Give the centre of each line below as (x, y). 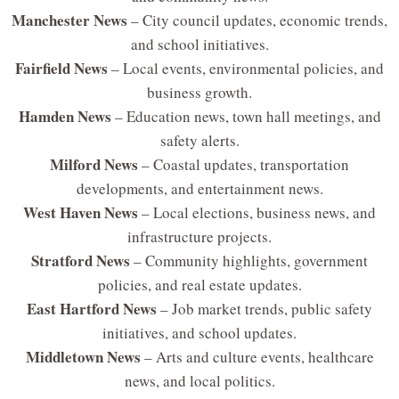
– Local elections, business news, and (257, 213)
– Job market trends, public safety (265, 309)
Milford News (94, 165)
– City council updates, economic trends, (257, 20)
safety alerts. (199, 141)
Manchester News (69, 20)
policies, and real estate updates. (199, 285)
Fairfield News (61, 69)
